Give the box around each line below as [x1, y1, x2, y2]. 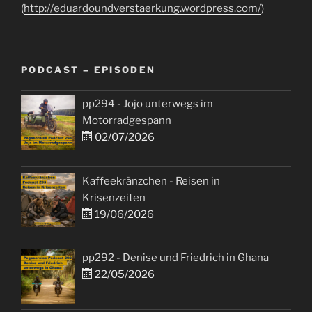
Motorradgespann [82, 114, 172, 127]
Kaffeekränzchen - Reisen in [82, 174, 221, 187]
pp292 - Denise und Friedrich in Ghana [82, 251, 270, 265]
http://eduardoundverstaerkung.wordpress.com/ [24, 1, 261, 15]
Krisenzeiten [82, 191, 146, 204]
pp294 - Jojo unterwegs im [82, 97, 214, 111]
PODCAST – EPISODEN [21, 64, 156, 76]
